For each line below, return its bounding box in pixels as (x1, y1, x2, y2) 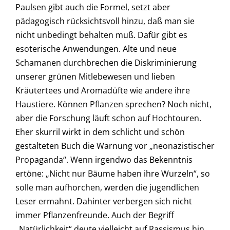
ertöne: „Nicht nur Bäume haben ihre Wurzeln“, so (15, 168, 210, 180)
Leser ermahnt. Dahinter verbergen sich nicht (15, 196, 192, 207)
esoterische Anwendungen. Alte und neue (15, 43, 177, 55)
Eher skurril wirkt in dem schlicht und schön (15, 126, 185, 138)
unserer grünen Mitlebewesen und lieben (15, 71, 175, 83)
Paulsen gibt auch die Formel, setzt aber (15, 2, 170, 13)
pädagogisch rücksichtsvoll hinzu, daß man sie (15, 15, 195, 27)
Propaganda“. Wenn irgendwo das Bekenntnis (15, 154, 193, 166)
